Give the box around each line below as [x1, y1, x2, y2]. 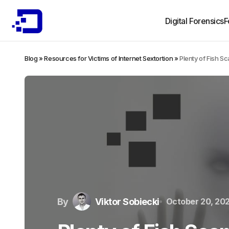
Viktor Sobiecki [95, 196, 159, 207]
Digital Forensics [165, 16, 224, 26]
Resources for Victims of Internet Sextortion [44, 54, 173, 62]
